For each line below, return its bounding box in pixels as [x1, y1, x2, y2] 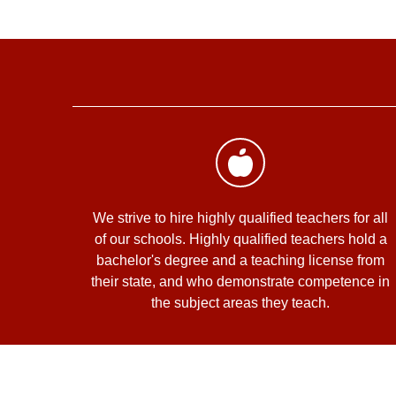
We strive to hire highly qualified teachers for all [93, 210, 388, 226]
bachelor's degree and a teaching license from [96, 253, 385, 269]
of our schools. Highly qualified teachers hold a [94, 232, 387, 247]
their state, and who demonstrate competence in [91, 274, 390, 290]
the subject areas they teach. [151, 295, 330, 311]
